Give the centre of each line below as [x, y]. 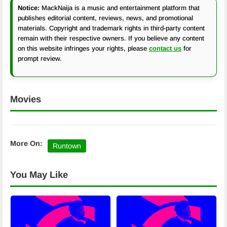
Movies [26, 99]
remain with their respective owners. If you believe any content [111, 38]
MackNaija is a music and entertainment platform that [120, 8]
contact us [165, 48]
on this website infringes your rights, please [83, 48]
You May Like [39, 175]
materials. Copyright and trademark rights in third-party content [111, 28]
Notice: [29, 8]
